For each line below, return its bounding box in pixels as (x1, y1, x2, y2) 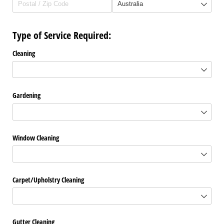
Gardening (12, 90, 40, 100)
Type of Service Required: (12, 28, 111, 42)
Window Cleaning (12, 132, 59, 142)
